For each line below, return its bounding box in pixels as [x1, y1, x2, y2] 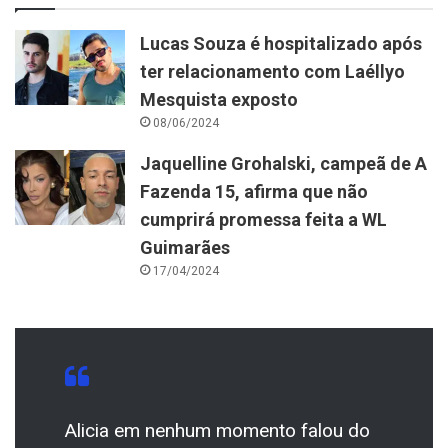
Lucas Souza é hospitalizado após [140, 32, 423, 54]
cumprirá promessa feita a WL [140, 208, 388, 230]
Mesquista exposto [140, 88, 299, 110]
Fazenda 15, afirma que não [140, 180, 369, 202]
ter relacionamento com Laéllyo [140, 60, 406, 82]
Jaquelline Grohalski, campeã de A [140, 152, 428, 174]
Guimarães [140, 236, 231, 258]
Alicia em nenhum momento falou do [65, 418, 370, 442]
